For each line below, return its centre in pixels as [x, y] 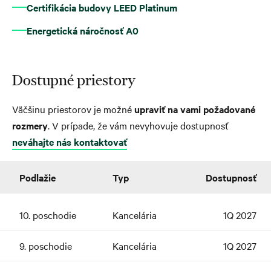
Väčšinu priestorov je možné [73, 109]
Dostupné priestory [74, 80]
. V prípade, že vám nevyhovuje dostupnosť [138, 125]
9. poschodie [46, 245]
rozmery [30, 125]
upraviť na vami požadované [195, 109]
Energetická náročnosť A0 [83, 30]
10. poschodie [48, 214]
